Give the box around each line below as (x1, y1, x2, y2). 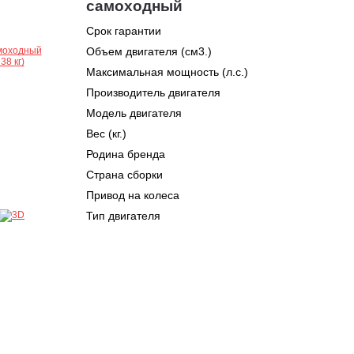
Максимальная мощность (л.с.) (86, 66, 248, 78)
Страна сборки (86, 168, 163, 181)
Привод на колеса (86, 189, 179, 201)
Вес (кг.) (86, 127, 126, 140)
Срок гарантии (86, 24, 161, 37)
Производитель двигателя (86, 86, 220, 99)
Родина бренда (86, 148, 165, 160)
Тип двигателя (86, 209, 160, 222)
